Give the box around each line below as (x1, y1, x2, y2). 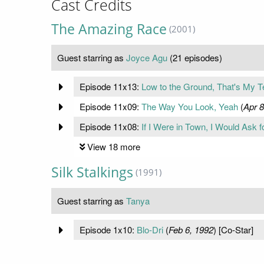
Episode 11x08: (79, 120, 141, 133)
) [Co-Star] (213, 223, 253, 236)
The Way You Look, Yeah (141, 100, 238, 113)
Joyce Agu (126, 51, 167, 64)
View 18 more (87, 140, 140, 153)
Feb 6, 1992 (168, 223, 213, 236)
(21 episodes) (167, 51, 222, 64)
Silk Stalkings (51, 163, 133, 182)
